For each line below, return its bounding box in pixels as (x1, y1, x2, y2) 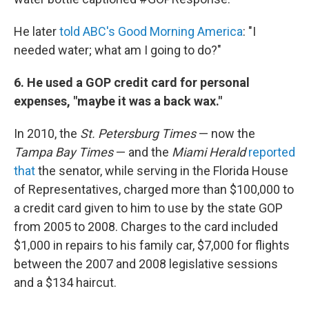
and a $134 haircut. (14, 275, 117, 290)
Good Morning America (118, 23, 243, 39)
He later (14, 23, 59, 39)
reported (248, 144, 295, 159)
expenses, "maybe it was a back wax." (14, 93, 222, 108)
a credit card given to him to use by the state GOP (14, 200, 283, 215)
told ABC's (59, 23, 118, 39)
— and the (116, 144, 172, 159)
